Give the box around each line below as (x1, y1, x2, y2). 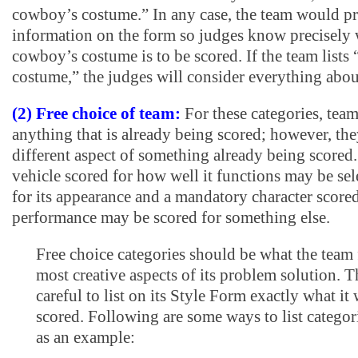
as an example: (36, 328, 135, 346)
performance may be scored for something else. (12, 209, 330, 226)
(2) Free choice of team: (12, 105, 181, 122)
